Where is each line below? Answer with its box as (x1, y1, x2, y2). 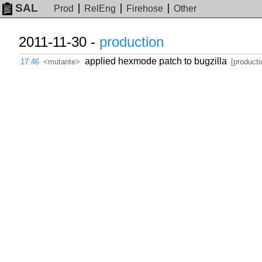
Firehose (126, 4, 164, 14)
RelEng (84, 4, 116, 14)
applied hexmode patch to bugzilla (85, 56, 227, 66)
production (99, 34, 164, 50)
